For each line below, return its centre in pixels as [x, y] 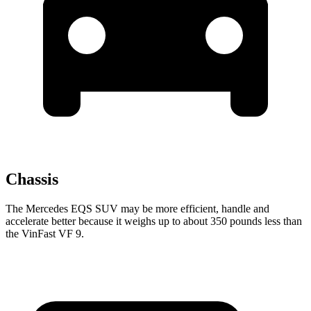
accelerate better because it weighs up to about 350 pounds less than [154, 221]
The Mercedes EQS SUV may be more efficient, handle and [137, 209]
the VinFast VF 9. [45, 234]
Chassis [32, 179]
